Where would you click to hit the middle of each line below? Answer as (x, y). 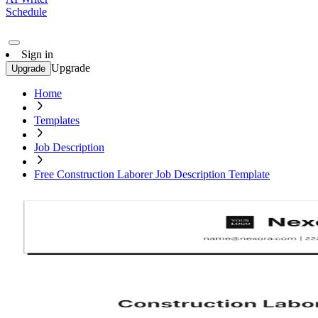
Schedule (26, 12)
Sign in (37, 54)
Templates (57, 120)
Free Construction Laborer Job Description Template (152, 174)
